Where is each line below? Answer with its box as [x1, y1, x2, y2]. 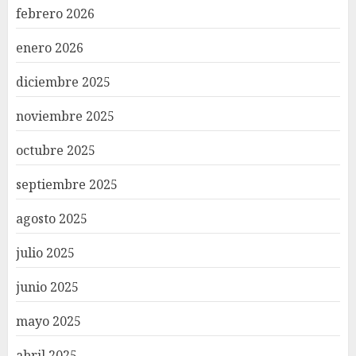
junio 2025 [16, 278, 79, 296]
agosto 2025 [16, 210, 87, 228]
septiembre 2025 [16, 176, 118, 194]
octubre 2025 [16, 141, 95, 160]
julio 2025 [16, 244, 75, 262]
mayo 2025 [16, 312, 81, 331]
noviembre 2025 [16, 107, 114, 126]
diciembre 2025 [16, 73, 110, 91]
